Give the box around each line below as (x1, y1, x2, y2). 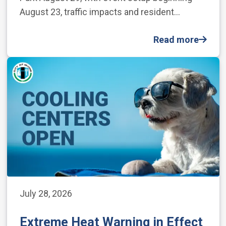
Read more (153, 34, 199, 45)
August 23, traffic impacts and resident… (19, 6, 180, 17)
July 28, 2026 (19, 188, 72, 199)
